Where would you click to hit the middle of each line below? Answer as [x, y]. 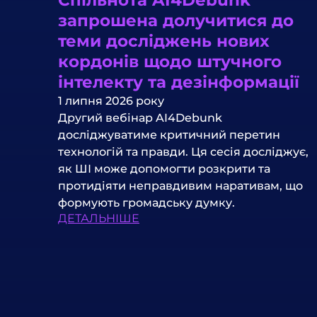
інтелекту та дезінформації [179, 82]
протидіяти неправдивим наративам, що [180, 185]
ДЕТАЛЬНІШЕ [99, 218]
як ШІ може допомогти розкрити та [164, 168]
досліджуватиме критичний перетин [169, 134]
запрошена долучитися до [176, 20]
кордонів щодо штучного [170, 61]
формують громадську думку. [146, 202]
